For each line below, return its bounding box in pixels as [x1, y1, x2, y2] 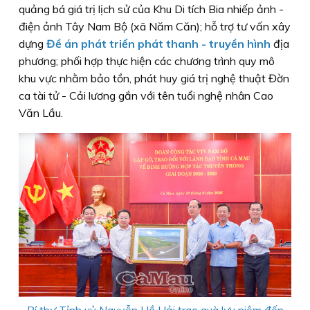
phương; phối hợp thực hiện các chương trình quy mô [19, 53, 275, 68]
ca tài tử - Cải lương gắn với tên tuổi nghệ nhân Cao [19, 88, 273, 102]
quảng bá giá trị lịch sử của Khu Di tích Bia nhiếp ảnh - [19, 1, 284, 16]
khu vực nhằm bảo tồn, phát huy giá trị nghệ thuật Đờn [19, 71, 289, 85]
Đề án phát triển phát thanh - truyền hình [46, 36, 273, 51]
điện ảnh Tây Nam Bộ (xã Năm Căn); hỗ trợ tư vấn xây [19, 19, 291, 33]
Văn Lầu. [19, 105, 63, 120]
